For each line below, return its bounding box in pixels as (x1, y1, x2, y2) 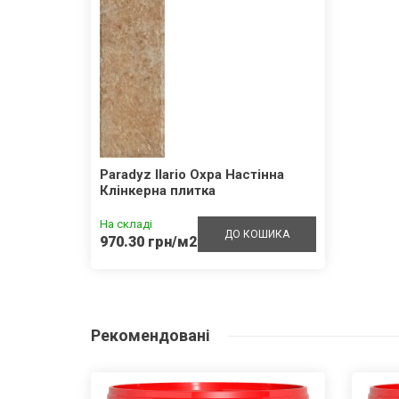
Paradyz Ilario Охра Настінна (100, 166, 284, 183)
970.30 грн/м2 (100, 232, 197, 250)
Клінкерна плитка (100, 182, 216, 199)
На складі (100, 216, 152, 231)
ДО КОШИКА (224, 227, 289, 240)
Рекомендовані (91, 325, 210, 345)
